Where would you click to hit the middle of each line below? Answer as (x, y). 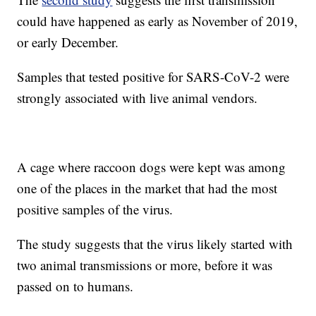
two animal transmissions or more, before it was (145, 265)
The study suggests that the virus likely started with (155, 244)
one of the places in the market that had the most (147, 188)
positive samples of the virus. (95, 209)
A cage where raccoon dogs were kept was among (152, 167)
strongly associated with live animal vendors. (138, 98)
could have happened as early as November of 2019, (158, 21)
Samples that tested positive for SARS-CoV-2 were (153, 77)
